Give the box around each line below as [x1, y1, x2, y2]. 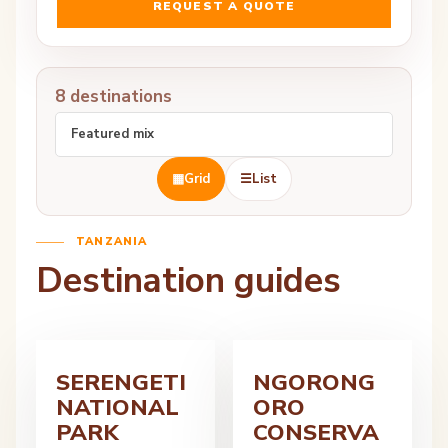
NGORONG [253, 367, 375, 398]
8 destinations [55, 85, 172, 108]
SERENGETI [56, 367, 186, 398]
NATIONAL [56, 392, 179, 423]
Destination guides [36, 257, 341, 304]
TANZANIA [76, 234, 148, 249]
